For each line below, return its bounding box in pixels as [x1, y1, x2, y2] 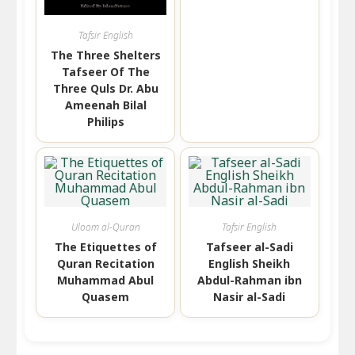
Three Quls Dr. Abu [52, 80, 158, 96]
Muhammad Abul [57, 272, 155, 288]
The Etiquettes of [54, 239, 157, 254]
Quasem [82, 288, 130, 304]
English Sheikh [208, 255, 291, 271]
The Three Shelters [50, 47, 161, 63]
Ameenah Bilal [64, 97, 147, 113]
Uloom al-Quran [71, 219, 140, 234]
